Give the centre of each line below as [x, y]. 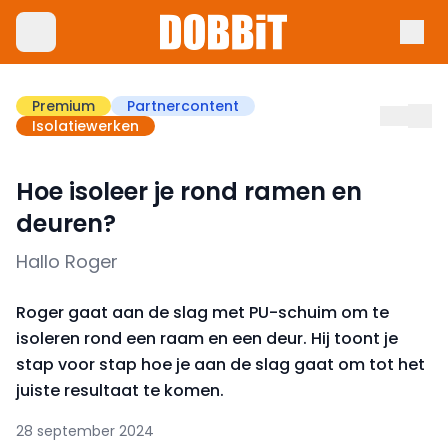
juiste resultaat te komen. [120, 390]
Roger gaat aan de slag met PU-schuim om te [202, 312]
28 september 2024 [85, 431]
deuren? [66, 223]
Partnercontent [183, 106]
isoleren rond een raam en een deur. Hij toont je [207, 338]
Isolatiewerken [85, 126]
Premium [63, 106]
